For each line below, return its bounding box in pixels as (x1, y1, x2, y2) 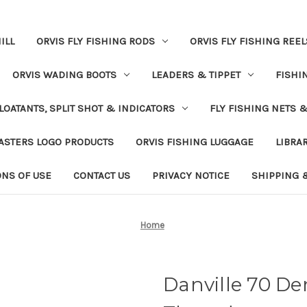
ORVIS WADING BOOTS (12, 68, 116, 81)
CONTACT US (73, 169, 130, 182)
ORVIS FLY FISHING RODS (36, 34, 155, 47)
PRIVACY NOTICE (151, 169, 230, 182)
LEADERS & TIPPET (151, 68, 241, 81)
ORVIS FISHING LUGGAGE (135, 135, 254, 148)
